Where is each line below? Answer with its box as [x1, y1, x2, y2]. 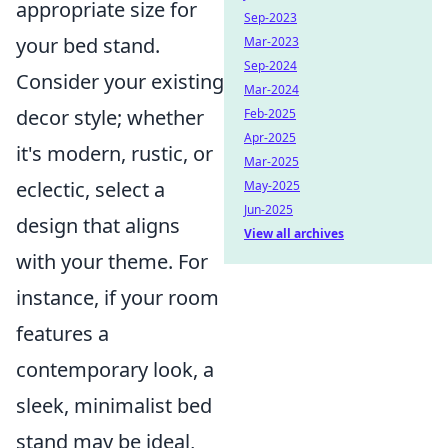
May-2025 [244, 177, 300, 194]
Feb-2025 [244, 105, 296, 122]
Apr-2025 [244, 129, 296, 146]
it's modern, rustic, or [16, 140, 213, 167]
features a [16, 320, 109, 347]
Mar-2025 [244, 153, 299, 170]
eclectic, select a [16, 176, 165, 203]
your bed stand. [16, 32, 160, 59]
